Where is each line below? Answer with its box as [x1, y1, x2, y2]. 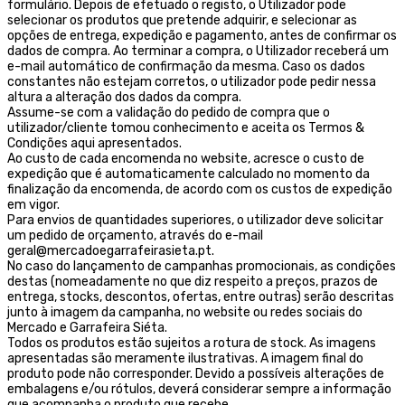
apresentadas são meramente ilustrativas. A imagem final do [7, 350, 363, 366]
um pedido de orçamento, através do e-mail [7, 227, 263, 243]
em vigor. [7, 196, 60, 212]
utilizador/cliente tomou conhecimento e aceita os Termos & [7, 119, 364, 136]
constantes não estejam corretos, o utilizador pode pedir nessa [7, 73, 376, 89]
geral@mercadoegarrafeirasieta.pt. [7, 242, 214, 259]
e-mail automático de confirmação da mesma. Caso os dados [7, 58, 365, 74]
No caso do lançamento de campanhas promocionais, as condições [7, 258, 396, 274]
